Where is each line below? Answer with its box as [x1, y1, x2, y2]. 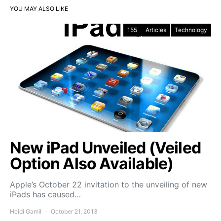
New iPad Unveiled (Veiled [10, 138, 201, 157]
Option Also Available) [10, 153, 174, 173]
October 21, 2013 [51, 207, 98, 215]
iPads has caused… [10, 189, 81, 199]
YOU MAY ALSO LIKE [10, 4, 68, 12]
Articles [146, 26, 166, 34]
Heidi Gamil [10, 207, 41, 215]
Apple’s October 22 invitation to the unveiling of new [10, 179, 207, 189]
